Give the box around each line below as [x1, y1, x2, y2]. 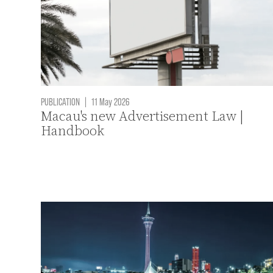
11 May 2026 [90, 94, 130, 107]
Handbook [41, 121, 105, 140]
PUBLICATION [41, 94, 80, 107]
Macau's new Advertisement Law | [41, 106, 244, 126]
